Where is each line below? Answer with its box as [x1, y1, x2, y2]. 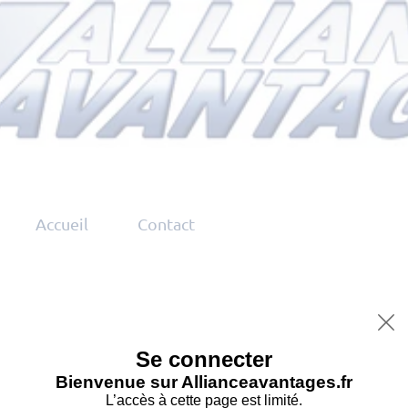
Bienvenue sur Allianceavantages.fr [56, 372, 352, 392]
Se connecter [136, 346, 272, 372]
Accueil [36, 214, 88, 233]
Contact [138, 214, 195, 233]
